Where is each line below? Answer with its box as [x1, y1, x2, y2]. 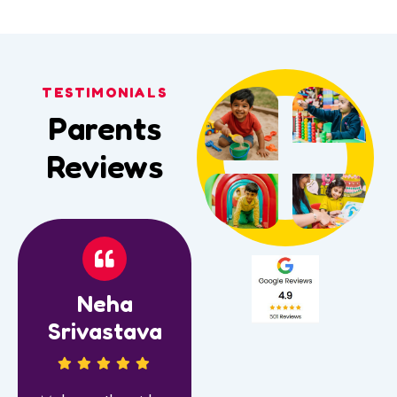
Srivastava [47, 316, 162, 345]
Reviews [46, 146, 164, 185]
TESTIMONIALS [42, 82, 168, 101]
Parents [48, 108, 162, 147]
